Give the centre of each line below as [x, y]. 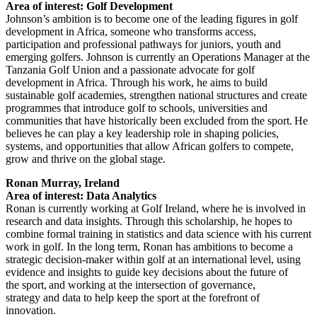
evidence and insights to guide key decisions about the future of [147, 272]
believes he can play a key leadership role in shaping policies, [142, 133]
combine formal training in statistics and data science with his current [158, 234]
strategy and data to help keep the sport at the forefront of [133, 297]
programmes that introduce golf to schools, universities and [137, 108]
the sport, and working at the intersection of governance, [131, 284]
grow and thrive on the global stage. [88, 158]
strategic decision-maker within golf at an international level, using [153, 259]
